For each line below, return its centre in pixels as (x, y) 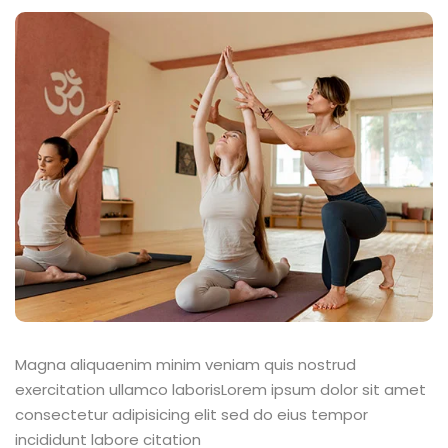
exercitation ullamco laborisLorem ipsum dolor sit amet (220, 389)
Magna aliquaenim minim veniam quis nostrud (185, 364)
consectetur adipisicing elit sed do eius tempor (191, 414)
